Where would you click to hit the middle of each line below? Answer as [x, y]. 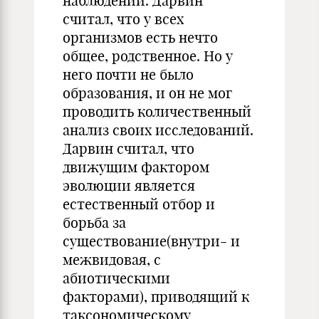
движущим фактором [136, 167]
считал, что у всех [123, 19]
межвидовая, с [112, 260]
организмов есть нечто [140, 37]
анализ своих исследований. [158, 130]
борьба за [94, 223]
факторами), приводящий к [156, 297]
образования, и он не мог [147, 93]
